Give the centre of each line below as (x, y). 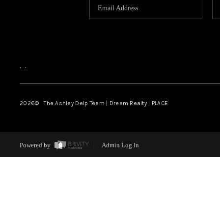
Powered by (36, 145)
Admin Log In (120, 145)
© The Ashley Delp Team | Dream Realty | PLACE (102, 103)
